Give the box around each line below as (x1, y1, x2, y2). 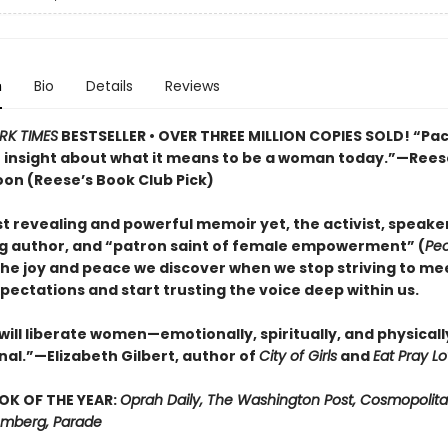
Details (85, 76, 133, 96)
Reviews (164, 76, 220, 96)
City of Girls (258, 346, 337, 366)
